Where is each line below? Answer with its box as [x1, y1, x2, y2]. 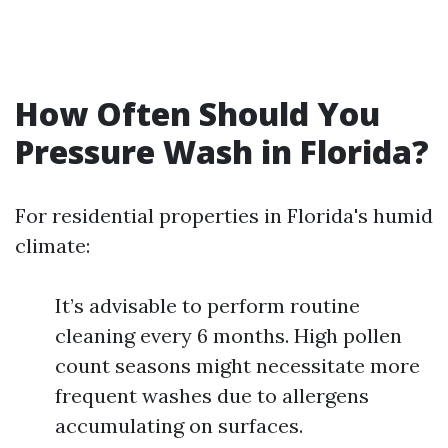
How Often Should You [15, 92, 380, 135]
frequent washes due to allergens [55, 383, 369, 408]
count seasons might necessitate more [55, 353, 420, 378]
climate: [15, 233, 90, 258]
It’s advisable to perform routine [55, 293, 360, 318]
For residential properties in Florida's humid [15, 203, 433, 228]
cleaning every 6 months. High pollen [55, 323, 402, 348]
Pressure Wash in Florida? [15, 130, 429, 173]
